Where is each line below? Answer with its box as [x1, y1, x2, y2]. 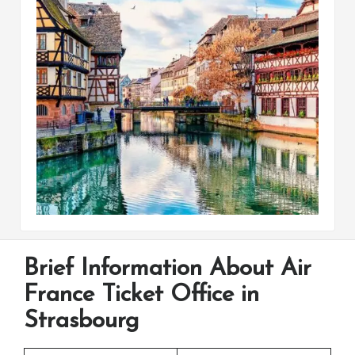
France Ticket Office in [24, 282, 259, 307]
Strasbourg [24, 308, 139, 334]
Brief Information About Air [24, 256, 311, 281]
